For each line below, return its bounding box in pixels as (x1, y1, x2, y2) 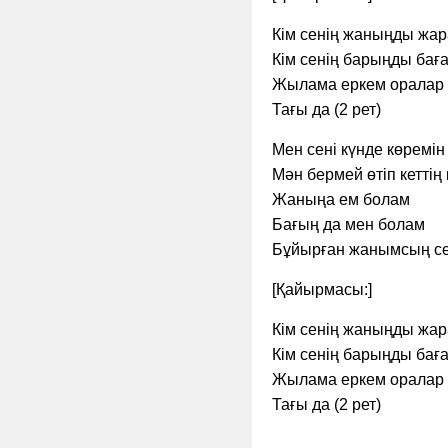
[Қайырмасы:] (272, 281, 372, 298)
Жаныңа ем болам (272, 191, 410, 208)
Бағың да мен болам (272, 216, 425, 233)
